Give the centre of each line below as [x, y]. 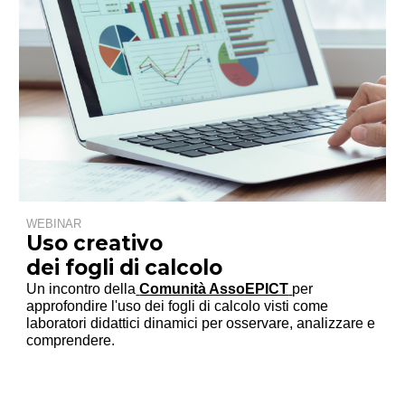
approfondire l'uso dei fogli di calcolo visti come [178, 306]
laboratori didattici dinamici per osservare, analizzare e [201, 323]
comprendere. [71, 340]
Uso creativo [95, 243]
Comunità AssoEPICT [214, 288]
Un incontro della [81, 288]
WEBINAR [54, 223]
